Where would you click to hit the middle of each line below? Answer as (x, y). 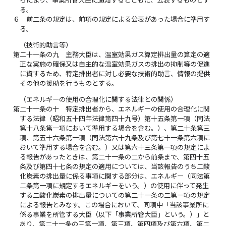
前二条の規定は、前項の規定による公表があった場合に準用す (118, 19)
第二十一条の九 (36, 54)
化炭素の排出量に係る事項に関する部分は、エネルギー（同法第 (115, 176)
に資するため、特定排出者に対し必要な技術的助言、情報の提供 (115, 73)
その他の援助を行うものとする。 (69, 83)
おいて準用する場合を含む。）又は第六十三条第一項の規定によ (115, 148)
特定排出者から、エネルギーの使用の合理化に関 (138, 109)
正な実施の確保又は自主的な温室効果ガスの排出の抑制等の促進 (115, 64)
